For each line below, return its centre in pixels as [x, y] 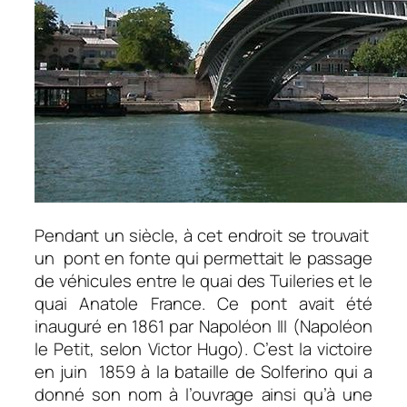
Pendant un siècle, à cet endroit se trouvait [203, 236]
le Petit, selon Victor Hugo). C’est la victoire [203, 349]
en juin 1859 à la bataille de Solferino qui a [203, 372]
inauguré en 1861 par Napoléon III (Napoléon [203, 327]
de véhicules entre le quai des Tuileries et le [203, 281]
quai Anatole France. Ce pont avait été [203, 304]
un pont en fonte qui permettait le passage [203, 258]
